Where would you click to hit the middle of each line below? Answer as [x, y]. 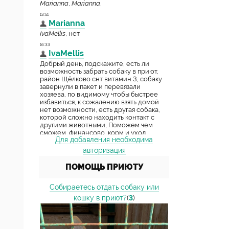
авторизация [104, 150]
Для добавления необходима [104, 140]
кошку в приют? [100, 198]
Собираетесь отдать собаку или [104, 187]
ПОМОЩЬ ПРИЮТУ [104, 167]
